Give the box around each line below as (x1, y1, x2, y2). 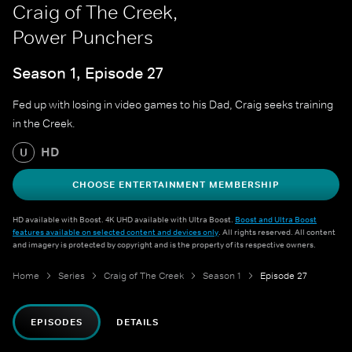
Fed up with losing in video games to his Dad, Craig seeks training (13, 97, 333, 112)
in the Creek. (13, 116, 75, 131)
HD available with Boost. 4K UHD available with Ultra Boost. (13, 214, 235, 225)
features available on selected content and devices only (13, 226, 218, 238)
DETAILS (115, 316, 159, 329)
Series (58, 269, 85, 283)
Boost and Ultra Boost (235, 214, 317, 225)
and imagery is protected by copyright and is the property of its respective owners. (13, 239, 316, 251)
